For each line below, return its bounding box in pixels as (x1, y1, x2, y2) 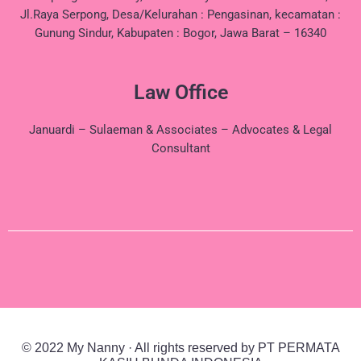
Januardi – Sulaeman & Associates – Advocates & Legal (29, 122, 332, 137)
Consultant (151, 140, 210, 156)
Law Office (133, 80, 228, 104)
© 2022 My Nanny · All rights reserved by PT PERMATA (21, 341, 340, 355)
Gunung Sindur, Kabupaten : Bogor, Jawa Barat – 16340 (35, 26, 326, 41)
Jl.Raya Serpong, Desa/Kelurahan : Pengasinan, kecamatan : (20, 7, 341, 23)
